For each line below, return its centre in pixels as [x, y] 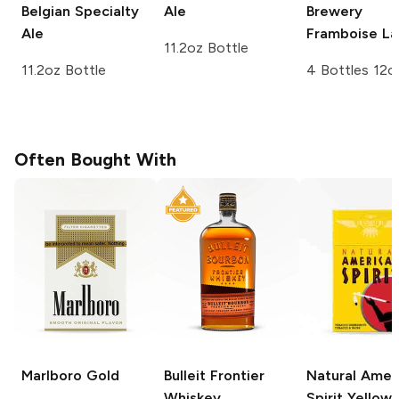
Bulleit [185, 375]
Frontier [235, 375]
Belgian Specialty [80, 11]
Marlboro [52, 375]
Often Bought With [95, 159]
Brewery [334, 11]
